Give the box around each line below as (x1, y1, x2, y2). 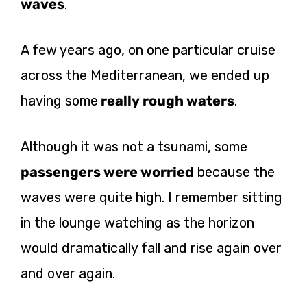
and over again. (21, 265, 115, 282)
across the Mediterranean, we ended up (21, 66, 269, 84)
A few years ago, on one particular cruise (21, 41, 275, 58)
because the (194, 163, 275, 180)
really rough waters (98, 92, 234, 109)
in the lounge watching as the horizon (21, 214, 254, 231)
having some (21, 92, 98, 109)
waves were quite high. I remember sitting (21, 188, 282, 206)
